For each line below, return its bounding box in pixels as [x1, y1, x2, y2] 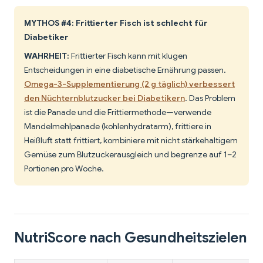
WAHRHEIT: [24, 50, 69, 62]
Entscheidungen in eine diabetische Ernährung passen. [24, 65, 226, 76]
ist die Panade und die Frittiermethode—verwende [24, 107, 211, 118]
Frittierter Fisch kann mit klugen [69, 50, 187, 62]
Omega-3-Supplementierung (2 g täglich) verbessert [24, 79, 235, 90]
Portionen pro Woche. [24, 163, 104, 174]
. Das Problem [185, 93, 235, 104]
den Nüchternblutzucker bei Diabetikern [24, 93, 185, 104]
